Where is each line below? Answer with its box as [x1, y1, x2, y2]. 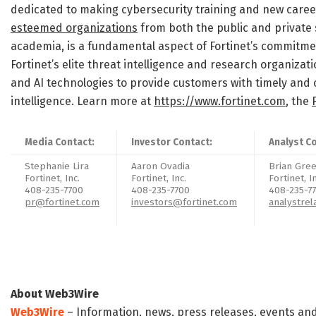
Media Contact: [25, 136, 95, 149]
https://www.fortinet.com [154, 95, 286, 109]
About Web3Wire [11, 287, 99, 301]
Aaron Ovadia [131, 160, 193, 173]
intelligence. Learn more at [11, 95, 154, 109]
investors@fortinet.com [131, 196, 237, 209]
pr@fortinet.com [25, 196, 99, 209]
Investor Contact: [131, 136, 212, 149]
